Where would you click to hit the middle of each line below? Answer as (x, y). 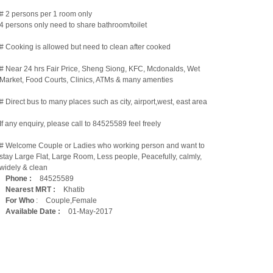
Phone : (19, 179)
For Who (20, 200)
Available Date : (33, 211)
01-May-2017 (90, 211)
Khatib (74, 190)
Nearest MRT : (30, 190)
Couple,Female (71, 200)
